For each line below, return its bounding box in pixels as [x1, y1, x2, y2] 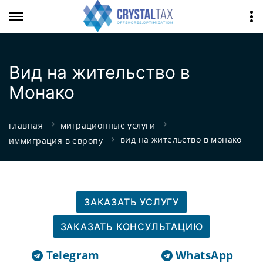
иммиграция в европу [9, 134, 103, 146]
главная [9, 119, 43, 131]
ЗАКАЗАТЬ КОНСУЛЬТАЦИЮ [60, 221, 203, 233]
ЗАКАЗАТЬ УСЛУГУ [84, 196, 179, 208]
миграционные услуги [60, 119, 155, 131]
